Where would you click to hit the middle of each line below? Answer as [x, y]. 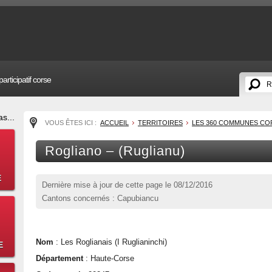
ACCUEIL [114, 123]
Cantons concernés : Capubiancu [100, 198]
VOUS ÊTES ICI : [72, 123]
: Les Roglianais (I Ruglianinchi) [110, 242]
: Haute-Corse [109, 258]
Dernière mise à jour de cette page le [108, 185]
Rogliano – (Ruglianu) [115, 151]
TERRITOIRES [160, 123]
